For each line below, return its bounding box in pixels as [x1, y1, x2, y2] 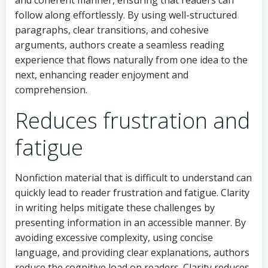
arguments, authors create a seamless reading [15, 38, 224, 51]
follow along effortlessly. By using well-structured [15, 8, 237, 22]
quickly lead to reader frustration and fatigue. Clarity [15, 185, 249, 199]
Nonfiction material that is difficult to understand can [15, 170, 252, 184]
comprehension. [15, 83, 87, 96]
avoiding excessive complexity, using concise [15, 230, 213, 244]
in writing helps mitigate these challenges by [15, 200, 215, 214]
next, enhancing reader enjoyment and [15, 68, 188, 81]
